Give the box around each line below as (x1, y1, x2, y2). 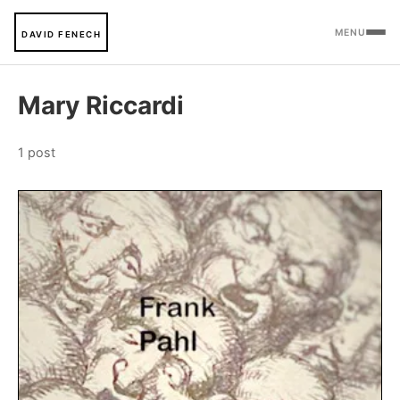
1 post (18, 145, 55, 160)
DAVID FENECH (21, 29, 101, 39)
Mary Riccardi (18, 90, 184, 121)
